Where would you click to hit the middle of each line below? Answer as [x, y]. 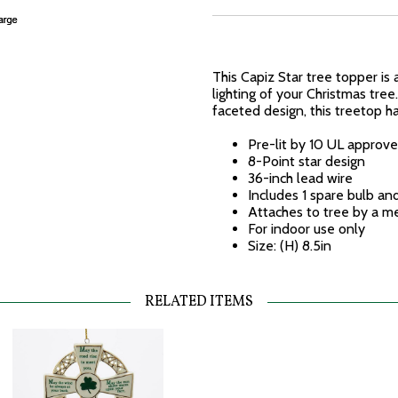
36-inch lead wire [300, 178]
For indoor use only [306, 229]
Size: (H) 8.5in [290, 246]
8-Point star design [306, 161]
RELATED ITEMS [199, 302]
